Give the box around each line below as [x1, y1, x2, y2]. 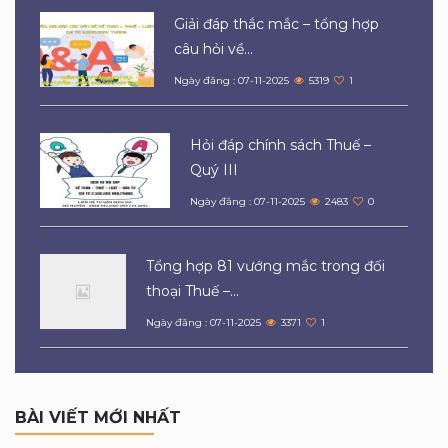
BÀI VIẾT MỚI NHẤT [15, 407, 181, 427]
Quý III [190, 160, 239, 179]
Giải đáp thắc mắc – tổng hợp [174, 14, 380, 33]
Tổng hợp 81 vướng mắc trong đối [146, 256, 385, 275]
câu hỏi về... [174, 39, 254, 58]
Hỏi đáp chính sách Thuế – [190, 135, 372, 154]
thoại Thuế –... [146, 281, 239, 300]
